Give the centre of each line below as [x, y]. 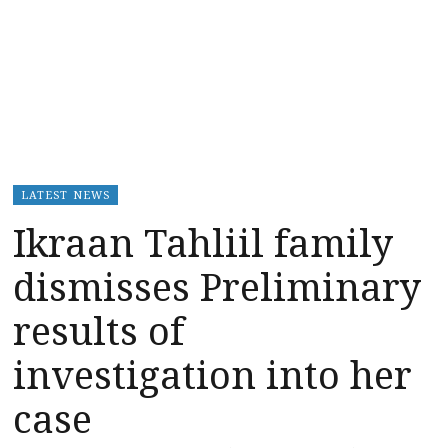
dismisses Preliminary [217, 285]
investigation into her [212, 373]
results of [98, 329]
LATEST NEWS [65, 194]
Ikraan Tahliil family [203, 241]
